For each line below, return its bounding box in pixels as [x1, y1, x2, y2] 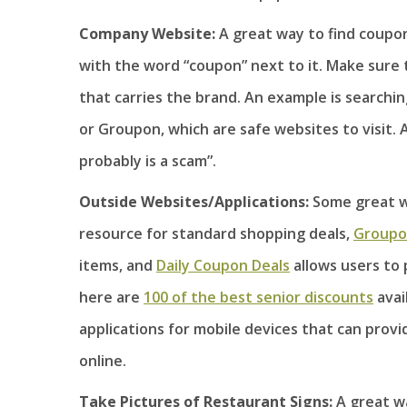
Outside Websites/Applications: [79, 192, 309, 213]
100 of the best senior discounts [144, 287, 373, 308]
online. [79, 351, 126, 372]
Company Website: [79, 24, 219, 45]
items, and [79, 255, 156, 276]
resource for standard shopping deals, [79, 223, 353, 244]
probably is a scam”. [79, 151, 216, 172]
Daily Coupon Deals [156, 255, 290, 276]
